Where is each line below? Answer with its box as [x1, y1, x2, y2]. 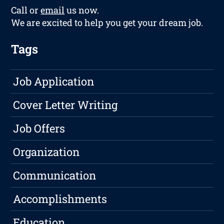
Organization [13, 144, 80, 159]
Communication [13, 168, 96, 183]
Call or [11, 4, 41, 16]
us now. [64, 4, 99, 16]
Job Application [13, 74, 94, 89]
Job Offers [13, 121, 65, 136]
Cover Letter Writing [13, 97, 118, 112]
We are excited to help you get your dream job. [11, 16, 203, 29]
